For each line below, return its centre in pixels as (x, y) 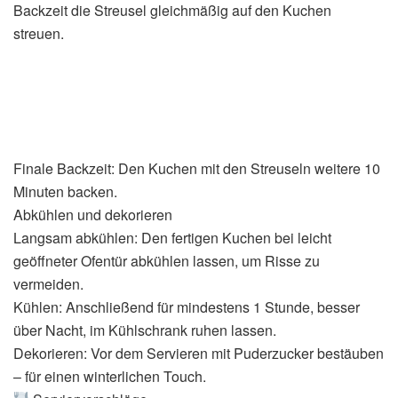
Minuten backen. (65, 191)
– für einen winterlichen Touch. (110, 376)
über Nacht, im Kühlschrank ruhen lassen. (145, 330)
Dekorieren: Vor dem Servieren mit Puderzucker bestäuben (199, 353)
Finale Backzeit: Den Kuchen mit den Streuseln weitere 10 (197, 168)
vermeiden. (48, 283)
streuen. (39, 33)
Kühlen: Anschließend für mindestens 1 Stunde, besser (187, 306)
